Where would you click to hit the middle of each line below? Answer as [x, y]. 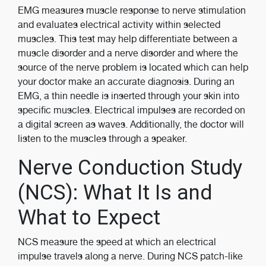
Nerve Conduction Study [130, 168]
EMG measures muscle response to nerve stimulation [132, 10]
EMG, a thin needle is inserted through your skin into [129, 96]
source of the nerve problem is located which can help [133, 67]
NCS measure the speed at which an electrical [117, 242]
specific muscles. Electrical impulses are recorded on [132, 110]
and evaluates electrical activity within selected [119, 25]
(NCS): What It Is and [115, 193]
